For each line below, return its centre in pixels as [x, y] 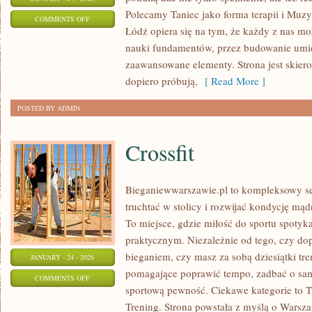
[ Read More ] [232, 81]
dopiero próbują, [162, 81]
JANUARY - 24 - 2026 [63, 257]
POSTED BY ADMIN [49, 108]
